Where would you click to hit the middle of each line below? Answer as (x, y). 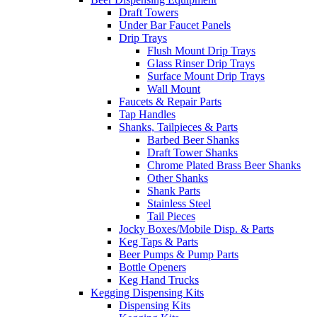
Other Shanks (178, 178)
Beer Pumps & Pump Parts (179, 255)
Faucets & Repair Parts (170, 102)
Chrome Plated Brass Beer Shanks (224, 166)
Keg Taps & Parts (158, 242)
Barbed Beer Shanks (193, 140)
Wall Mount (174, 89)
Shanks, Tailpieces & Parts (178, 127)
